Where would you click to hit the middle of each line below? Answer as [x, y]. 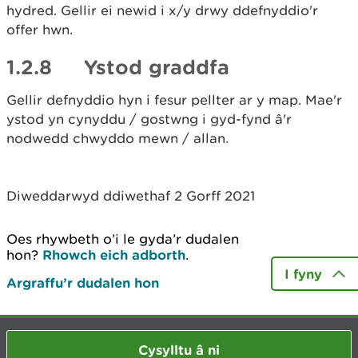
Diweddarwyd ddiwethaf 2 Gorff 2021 [131, 196]
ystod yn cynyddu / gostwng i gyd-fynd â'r [149, 119]
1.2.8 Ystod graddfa [118, 67]
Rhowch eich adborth [114, 255]
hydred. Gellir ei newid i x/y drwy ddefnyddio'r [162, 10]
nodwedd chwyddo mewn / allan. [119, 138]
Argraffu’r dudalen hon [83, 282]
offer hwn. [40, 30]
